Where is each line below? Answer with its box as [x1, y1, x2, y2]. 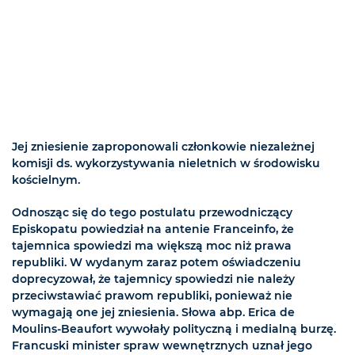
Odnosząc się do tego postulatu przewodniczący [12, 205, 292, 220]
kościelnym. [12, 173, 80, 188]
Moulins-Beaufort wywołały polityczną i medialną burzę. [12, 322, 336, 337]
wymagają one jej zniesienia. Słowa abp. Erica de [12, 305, 295, 320]
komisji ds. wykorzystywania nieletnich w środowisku [12, 156, 320, 171]
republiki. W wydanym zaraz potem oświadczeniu [12, 255, 301, 270]
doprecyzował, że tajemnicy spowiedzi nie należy [12, 272, 295, 287]
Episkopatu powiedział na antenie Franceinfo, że [12, 222, 294, 237]
